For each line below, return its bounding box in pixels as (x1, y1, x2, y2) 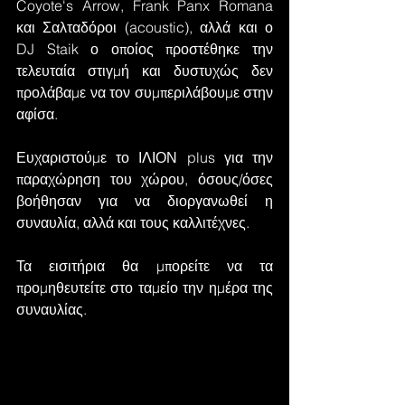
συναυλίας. (16, 300, 87, 318)
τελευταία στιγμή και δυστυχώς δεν (16, 61, 273, 80)
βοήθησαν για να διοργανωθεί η (16, 192, 273, 210)
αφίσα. (16, 105, 58, 123)
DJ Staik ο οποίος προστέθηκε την (16, 40, 273, 58)
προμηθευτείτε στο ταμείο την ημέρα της (16, 278, 273, 297)
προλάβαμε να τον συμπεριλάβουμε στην (16, 83, 273, 101)
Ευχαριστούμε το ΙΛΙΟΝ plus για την (16, 148, 273, 166)
